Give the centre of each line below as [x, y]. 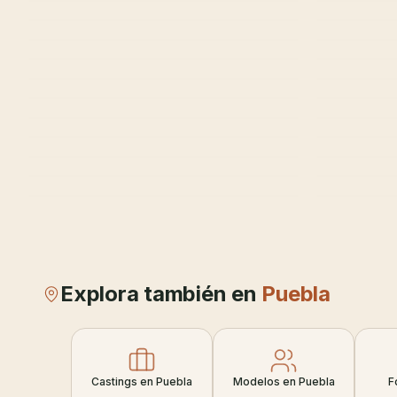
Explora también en [161, 294]
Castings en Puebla [142, 381]
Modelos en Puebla [284, 381]
